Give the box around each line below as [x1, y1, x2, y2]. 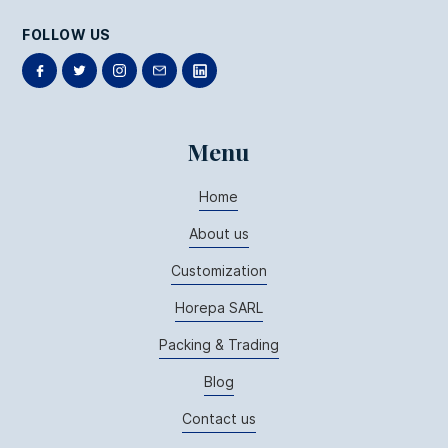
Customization [170, 261, 267, 279]
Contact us [181, 409, 256, 427]
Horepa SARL [174, 298, 263, 316]
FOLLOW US [22, 25, 111, 43]
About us [188, 224, 249, 242]
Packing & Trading [158, 335, 279, 353]
